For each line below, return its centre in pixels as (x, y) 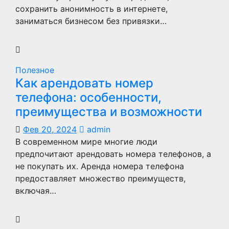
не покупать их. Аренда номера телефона (100, 166)
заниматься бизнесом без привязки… (91, 21)
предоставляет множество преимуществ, (100, 178)
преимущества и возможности (109, 112)
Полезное (35, 70)
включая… (36, 191)
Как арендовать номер (84, 83)
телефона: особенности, (88, 97)
